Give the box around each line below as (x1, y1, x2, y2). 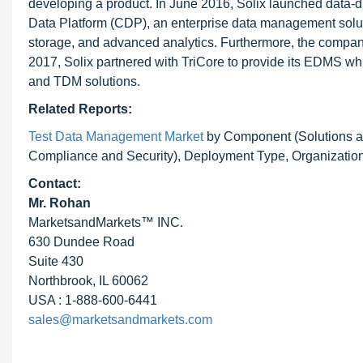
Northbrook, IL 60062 (28, 274, 148, 288)
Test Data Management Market (28, 130, 203, 143)
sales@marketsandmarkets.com (28, 313, 212, 327)
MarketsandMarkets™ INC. (28, 216, 183, 229)
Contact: (28, 177, 81, 190)
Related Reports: (28, 102, 132, 116)
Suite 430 (28, 254, 83, 268)
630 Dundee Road (28, 235, 135, 249)
